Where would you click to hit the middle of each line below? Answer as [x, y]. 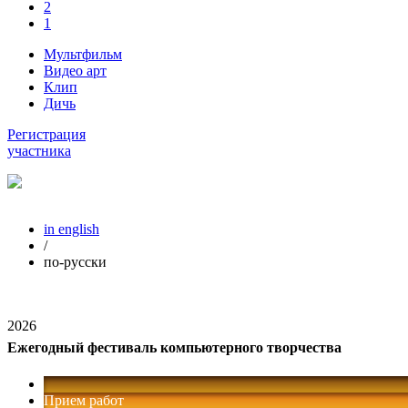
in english [71, 229]
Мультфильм [83, 55]
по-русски [75, 262]
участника [39, 151]
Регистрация [46, 135]
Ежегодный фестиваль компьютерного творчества [174, 348]
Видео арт [75, 71]
